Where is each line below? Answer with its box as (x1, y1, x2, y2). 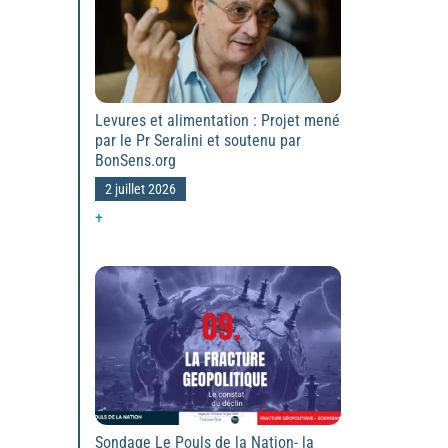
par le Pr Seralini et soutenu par (94, 131, 301, 151)
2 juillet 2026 (104, 181, 176, 198)
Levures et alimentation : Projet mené (94, 111, 340, 131)
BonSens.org (94, 151, 176, 171)
